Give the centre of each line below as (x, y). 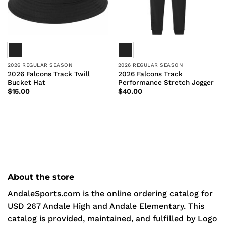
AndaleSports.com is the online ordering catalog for (110, 193)
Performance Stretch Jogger (166, 82)
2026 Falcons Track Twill (48, 73)
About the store (41, 177)
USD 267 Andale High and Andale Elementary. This (106, 206)
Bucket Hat (26, 82)
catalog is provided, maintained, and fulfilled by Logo (112, 218)
